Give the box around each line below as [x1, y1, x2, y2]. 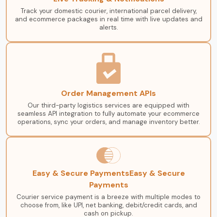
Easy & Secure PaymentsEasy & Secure [32, 168, 185, 179]
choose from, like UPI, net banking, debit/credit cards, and [20, 201, 197, 210]
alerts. [99, 23, 118, 32]
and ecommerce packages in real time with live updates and [15, 15, 202, 24]
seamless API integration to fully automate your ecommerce [17, 109, 200, 118]
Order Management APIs [61, 88, 156, 98]
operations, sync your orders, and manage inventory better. [17, 117, 200, 126]
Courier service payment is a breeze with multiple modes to [16, 193, 201, 201]
